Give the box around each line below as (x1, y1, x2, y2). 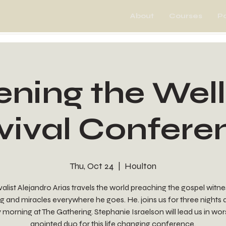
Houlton (125, 160, 156, 172)
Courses (169, 12, 203, 20)
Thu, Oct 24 (70, 160, 114, 172)
